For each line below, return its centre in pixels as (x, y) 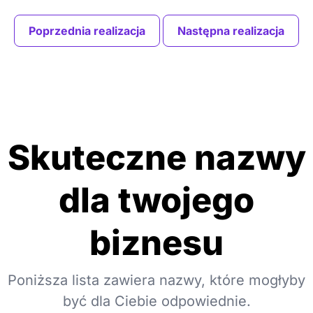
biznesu (156, 243)
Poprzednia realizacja (87, 31)
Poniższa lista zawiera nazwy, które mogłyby (156, 281)
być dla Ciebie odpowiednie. (156, 301)
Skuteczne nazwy (156, 158)
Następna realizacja (231, 31)
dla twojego (156, 201)
